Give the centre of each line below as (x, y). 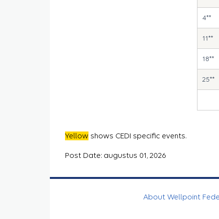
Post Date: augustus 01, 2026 (116, 155)
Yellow (77, 136)
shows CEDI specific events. (137, 136)
